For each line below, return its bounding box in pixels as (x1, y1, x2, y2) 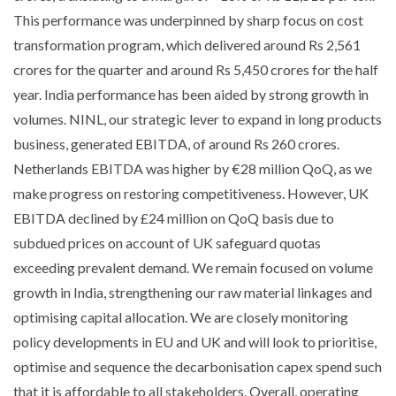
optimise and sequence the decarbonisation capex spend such (13, 357, 382, 375)
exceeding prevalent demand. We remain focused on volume (13, 258, 373, 276)
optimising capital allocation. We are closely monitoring (13, 308, 348, 325)
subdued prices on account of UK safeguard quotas (13, 233, 321, 251)
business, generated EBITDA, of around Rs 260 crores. (13, 134, 339, 152)
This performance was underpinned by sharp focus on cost (13, 11, 363, 28)
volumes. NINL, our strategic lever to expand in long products (13, 110, 382, 127)
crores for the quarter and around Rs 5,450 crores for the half (13, 60, 378, 78)
